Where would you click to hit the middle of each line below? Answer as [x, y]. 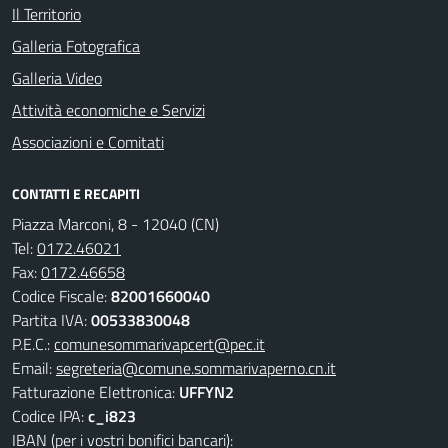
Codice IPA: [50, 416]
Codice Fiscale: [61, 296]
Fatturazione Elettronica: [95, 392]
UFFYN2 [206, 392]
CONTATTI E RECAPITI [76, 193]
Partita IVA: [51, 320]
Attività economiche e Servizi [108, 110]
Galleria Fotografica [76, 46]
